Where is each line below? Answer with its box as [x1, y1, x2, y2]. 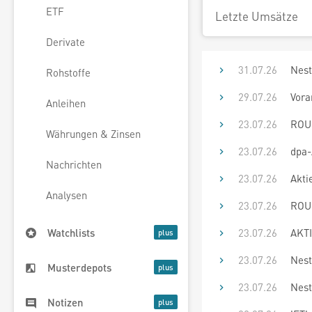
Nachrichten [46, 157, 102, 172]
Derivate [46, 35, 85, 49]
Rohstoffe [46, 65, 91, 80]
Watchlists [47, 226, 95, 240]
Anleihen [46, 96, 86, 111]
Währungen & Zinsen [46, 127, 141, 141]
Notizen [47, 295, 84, 310]
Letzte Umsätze [215, 8, 298, 24]
